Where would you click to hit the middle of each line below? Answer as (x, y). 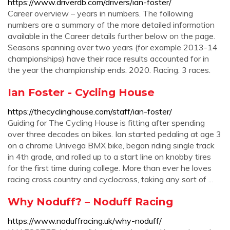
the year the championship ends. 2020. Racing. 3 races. (109, 70)
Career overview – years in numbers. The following (100, 13)
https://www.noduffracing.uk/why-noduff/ (85, 221)
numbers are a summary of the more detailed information (111, 25)
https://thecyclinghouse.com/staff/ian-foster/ (90, 111)
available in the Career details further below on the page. (111, 36)
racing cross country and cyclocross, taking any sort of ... (110, 179)
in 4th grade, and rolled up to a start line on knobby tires (109, 157)
